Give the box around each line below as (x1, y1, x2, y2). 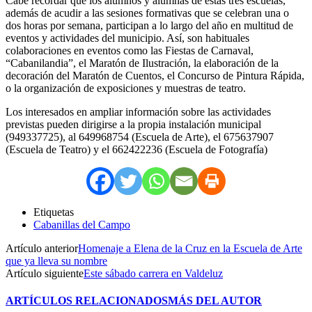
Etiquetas (33, 205, 74, 218)
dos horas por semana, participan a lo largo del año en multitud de (6, 19, 293, 31)
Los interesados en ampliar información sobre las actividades (6, 105, 271, 118)
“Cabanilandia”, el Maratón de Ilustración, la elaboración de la (6, 56, 279, 69)
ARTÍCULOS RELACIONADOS (6, 295, 168, 307)
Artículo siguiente (6, 267, 84, 279)
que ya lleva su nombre (6, 254, 107, 267)
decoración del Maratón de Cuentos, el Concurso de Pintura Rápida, (6, 69, 304, 81)
